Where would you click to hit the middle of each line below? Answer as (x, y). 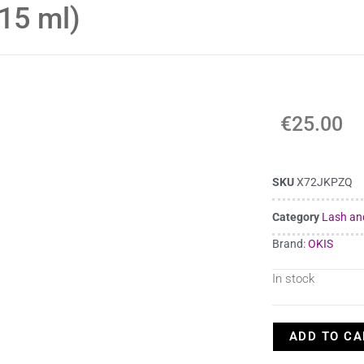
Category (295, 217)
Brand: (290, 243)
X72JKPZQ (324, 182)
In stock (293, 278)
